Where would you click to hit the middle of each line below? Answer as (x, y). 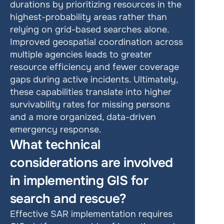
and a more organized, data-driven (83, 117)
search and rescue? (68, 199)
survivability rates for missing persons (90, 104)
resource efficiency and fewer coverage (94, 67)
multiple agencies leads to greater (81, 54)
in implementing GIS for (79, 181)
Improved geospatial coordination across (96, 42)
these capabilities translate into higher (91, 92)
